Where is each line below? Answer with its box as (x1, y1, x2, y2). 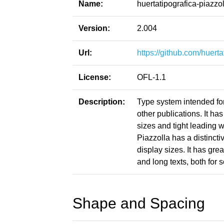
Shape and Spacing (72, 195, 205, 211)
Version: (78, 24, 110, 32)
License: (78, 73, 111, 81)
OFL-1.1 (137, 73, 166, 81)
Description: (78, 97, 125, 106)
